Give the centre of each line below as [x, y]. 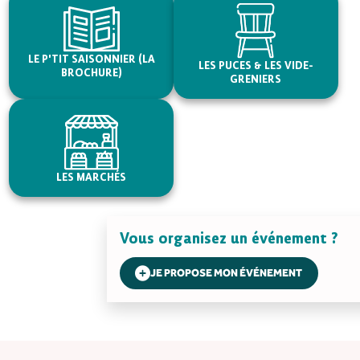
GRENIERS [256, 78]
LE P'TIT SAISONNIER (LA [91, 58]
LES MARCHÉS [92, 176]
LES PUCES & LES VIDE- [256, 65]
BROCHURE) [91, 72]
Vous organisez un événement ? [229, 238]
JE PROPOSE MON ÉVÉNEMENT [227, 272]
